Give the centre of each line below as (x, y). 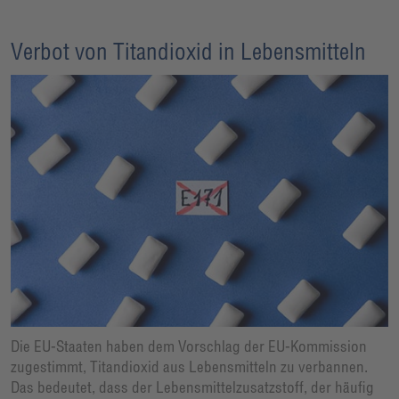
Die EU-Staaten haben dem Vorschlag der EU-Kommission (189, 346)
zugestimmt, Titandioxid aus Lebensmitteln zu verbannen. (189, 367)
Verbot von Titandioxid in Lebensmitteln (188, 52)
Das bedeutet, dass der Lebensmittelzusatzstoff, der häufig (192, 387)
